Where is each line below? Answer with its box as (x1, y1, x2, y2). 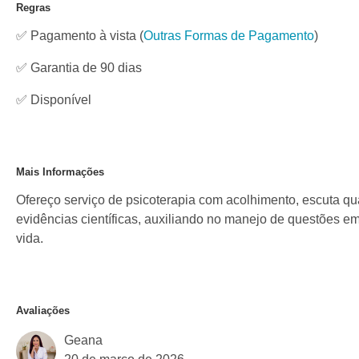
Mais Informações (16, 165, 104, 178)
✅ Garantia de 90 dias (16, 60, 142, 75)
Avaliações (16, 304, 70, 317)
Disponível (30, 92, 91, 107)
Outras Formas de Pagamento (143, 28, 314, 42)
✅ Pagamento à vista (16, 28, 136, 42)
